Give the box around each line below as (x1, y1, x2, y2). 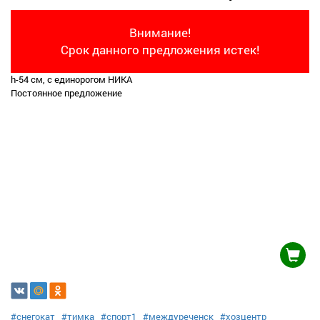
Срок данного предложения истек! (61, 41, 259, 58)
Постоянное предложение (11, 86, 122, 99)
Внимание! (129, 24, 191, 41)
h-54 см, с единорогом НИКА (11, 73, 132, 86)
